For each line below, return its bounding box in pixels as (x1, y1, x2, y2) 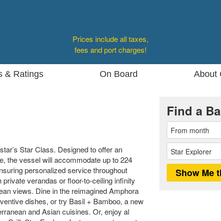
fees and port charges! (74, 44, 147, 55)
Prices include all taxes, (73, 34, 148, 44)
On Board (100, 69, 138, 79)
